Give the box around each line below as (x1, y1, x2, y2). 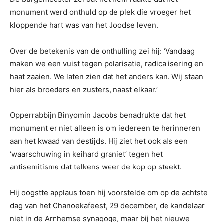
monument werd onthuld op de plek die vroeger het (10, 7, 191, 17)
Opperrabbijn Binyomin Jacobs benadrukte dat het (10, 110, 186, 120)
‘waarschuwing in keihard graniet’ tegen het (10, 149, 163, 159)
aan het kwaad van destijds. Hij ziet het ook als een (10, 136, 188, 146)
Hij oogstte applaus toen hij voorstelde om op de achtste (10, 187, 208, 197)
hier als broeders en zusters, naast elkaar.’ (10, 84, 158, 94)
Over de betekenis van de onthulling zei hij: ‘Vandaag (10, 46, 195, 55)
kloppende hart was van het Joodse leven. (10, 20, 158, 30)
